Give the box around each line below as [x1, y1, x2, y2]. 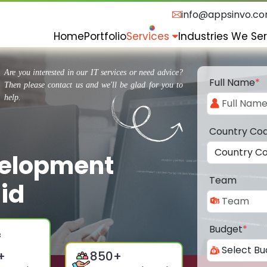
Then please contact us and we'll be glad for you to [4, 80, 183, 90]
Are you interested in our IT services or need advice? [4, 68, 183, 77]
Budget [209, 222, 243, 237]
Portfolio [84, 29, 126, 44]
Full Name [209, 76, 255, 90]
